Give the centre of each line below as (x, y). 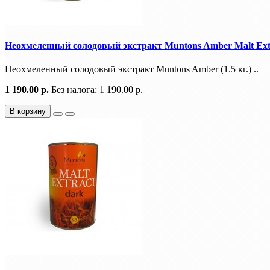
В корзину (28, 111)
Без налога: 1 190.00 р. (97, 90)
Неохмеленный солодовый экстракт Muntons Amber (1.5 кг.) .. (132, 69)
